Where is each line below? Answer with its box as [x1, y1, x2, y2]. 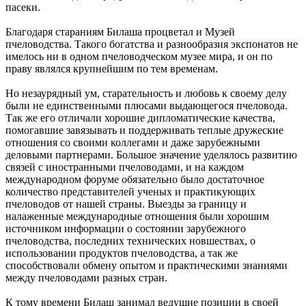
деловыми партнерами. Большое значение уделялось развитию [5, 148, 297, 161]
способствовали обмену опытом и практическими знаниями [5, 259, 288, 271]
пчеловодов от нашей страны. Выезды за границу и [5, 197, 247, 210]
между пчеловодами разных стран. [5, 271, 167, 283]
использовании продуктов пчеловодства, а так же [5, 247, 238, 259]
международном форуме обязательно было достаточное [5, 173, 264, 185]
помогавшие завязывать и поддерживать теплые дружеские [5, 124, 283, 136]
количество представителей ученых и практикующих [5, 185, 255, 197]
